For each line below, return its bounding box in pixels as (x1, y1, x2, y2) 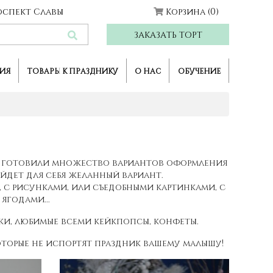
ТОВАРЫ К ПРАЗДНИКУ (27, 66, 118, 76)
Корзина (166, 6, 208, 16)
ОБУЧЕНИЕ (177, 66, 221, 76)
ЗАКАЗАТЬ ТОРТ (133, 29, 202, 40)
